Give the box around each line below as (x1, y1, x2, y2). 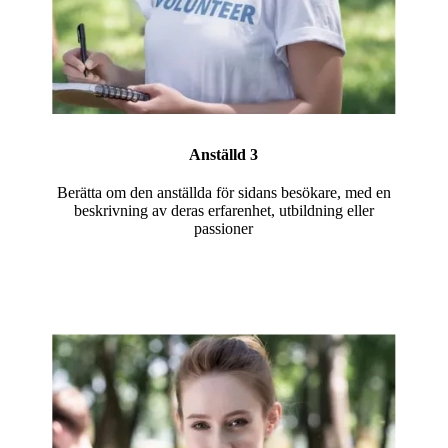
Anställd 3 (189, 146, 259, 163)
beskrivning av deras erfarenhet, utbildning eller (73, 202, 374, 219)
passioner (194, 220, 254, 237)
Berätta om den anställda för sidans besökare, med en (56, 184, 391, 201)
